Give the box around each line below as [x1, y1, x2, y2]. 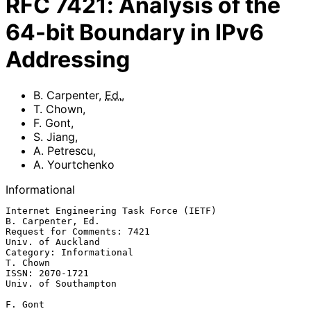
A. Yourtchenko [33, 157, 115, 171]
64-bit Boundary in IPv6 [6, 19, 264, 47]
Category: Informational [6, 246, 133, 258]
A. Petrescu [33, 143, 93, 158]
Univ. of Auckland [6, 236, 100, 247]
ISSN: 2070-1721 [6, 267, 89, 278]
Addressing [6, 46, 130, 74]
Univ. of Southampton [6, 278, 117, 289]
